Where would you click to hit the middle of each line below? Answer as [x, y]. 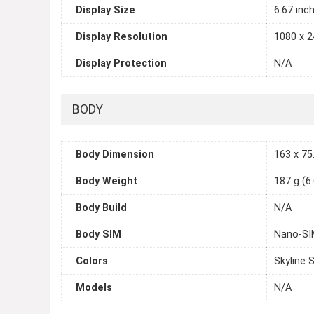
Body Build [101, 208]
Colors [92, 261]
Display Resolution [122, 37]
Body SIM [98, 235]
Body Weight [107, 182]
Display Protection [121, 64]
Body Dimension [115, 155]
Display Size [105, 11]
